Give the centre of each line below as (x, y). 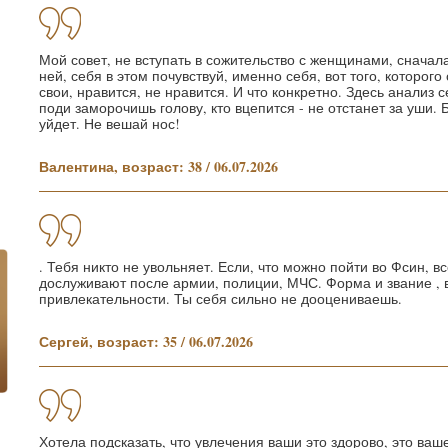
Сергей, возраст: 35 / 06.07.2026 (146, 341)
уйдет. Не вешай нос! (109, 123)
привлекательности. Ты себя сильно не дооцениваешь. (220, 298)
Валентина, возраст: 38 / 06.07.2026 (158, 166)
